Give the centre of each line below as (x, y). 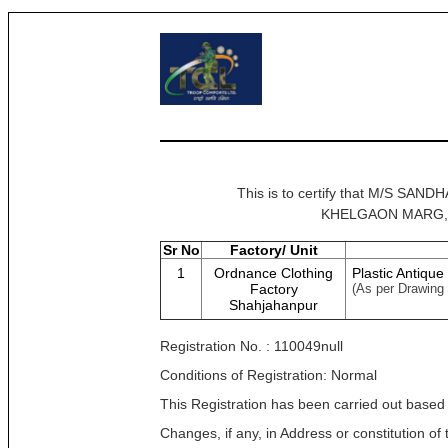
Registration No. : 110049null (251, 346)
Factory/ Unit (273, 250)
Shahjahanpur (273, 305)
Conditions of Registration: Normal (268, 375)
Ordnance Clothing (273, 273)
